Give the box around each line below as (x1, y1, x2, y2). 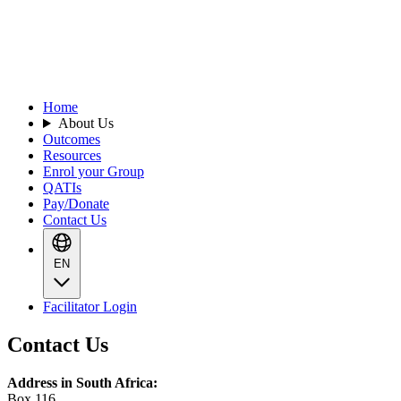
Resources (43, 148, 101, 164)
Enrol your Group (43, 164, 144, 180)
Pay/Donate (43, 196, 109, 212)
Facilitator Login (43, 299, 137, 315)
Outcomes (43, 132, 100, 148)
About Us (57, 115, 114, 132)
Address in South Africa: (7, 374, 158, 390)
